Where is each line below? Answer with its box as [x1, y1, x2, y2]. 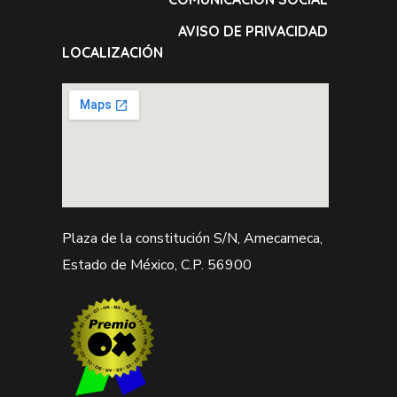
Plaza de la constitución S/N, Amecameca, [61, 228, 323, 248]
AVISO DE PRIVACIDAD [178, 21, 329, 40]
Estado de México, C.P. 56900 [61, 254, 252, 275]
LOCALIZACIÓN [61, 43, 163, 61]
